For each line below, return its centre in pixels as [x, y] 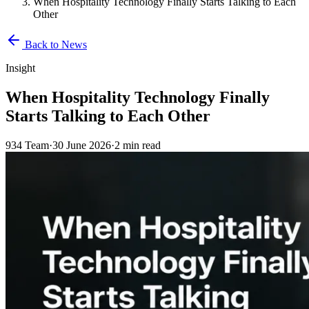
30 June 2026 [82, 145]
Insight [20, 68]
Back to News [54, 44]
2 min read [138, 145]
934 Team [27, 145]
